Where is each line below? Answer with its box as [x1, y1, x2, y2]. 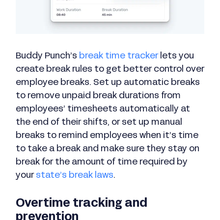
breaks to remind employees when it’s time [16, 132, 198, 140]
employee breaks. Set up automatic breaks [16, 79, 200, 87]
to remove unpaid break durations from [16, 92, 181, 101]
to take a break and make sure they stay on [16, 145, 199, 154]
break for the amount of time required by [16, 158, 188, 167]
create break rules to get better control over [16, 65, 204, 74]
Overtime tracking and [16, 198, 147, 210]
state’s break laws [36, 171, 113, 180]
